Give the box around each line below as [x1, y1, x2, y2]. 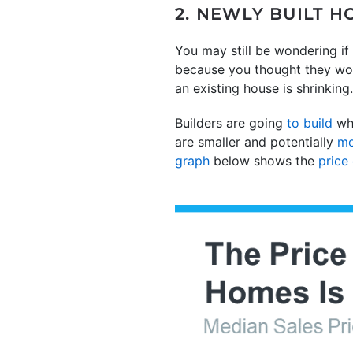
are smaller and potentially [175, 134, 337, 150]
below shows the [210, 153, 318, 169]
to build [287, 115, 333, 131]
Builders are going [175, 115, 287, 131]
